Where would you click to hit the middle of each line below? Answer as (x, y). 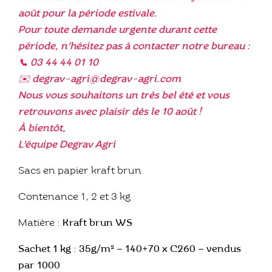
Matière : (40, 223)
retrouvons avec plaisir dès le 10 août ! (110, 112)
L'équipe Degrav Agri (67, 144)
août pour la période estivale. (88, 13)
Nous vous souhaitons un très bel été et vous (124, 95)
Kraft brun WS (99, 223)
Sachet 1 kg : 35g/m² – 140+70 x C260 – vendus (130, 249)
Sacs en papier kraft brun (80, 171)
